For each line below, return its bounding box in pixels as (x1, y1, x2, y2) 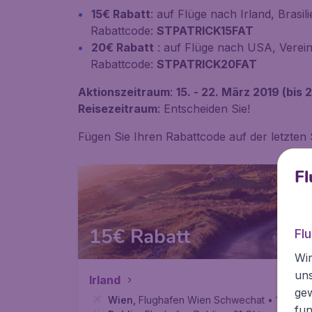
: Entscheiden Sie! (157, 102, 250, 116)
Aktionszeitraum (78, 85, 170, 99)
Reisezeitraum (78, 102, 157, 116)
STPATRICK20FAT (157, 57, 257, 71)
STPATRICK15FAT (157, 24, 253, 38)
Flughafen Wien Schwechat (139, 294, 265, 306)
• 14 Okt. (267, 294, 306, 306)
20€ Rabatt (91, 40, 154, 54)
